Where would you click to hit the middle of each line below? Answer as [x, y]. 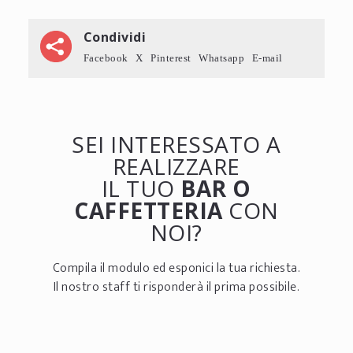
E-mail [267, 58]
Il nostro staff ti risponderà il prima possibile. [176, 287]
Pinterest [171, 58]
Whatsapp [222, 58]
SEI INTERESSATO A [176, 144]
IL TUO [141, 188]
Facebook [106, 58]
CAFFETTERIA [149, 210]
